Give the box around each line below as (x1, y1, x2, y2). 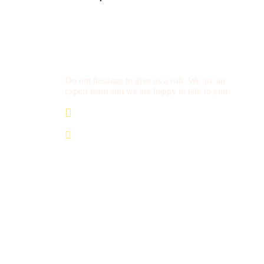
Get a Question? (65, 51, 143, 64)
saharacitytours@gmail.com (79, 131, 179, 141)
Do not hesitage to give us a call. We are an (65, 75, 225, 86)
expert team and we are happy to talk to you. (65, 86, 230, 97)
